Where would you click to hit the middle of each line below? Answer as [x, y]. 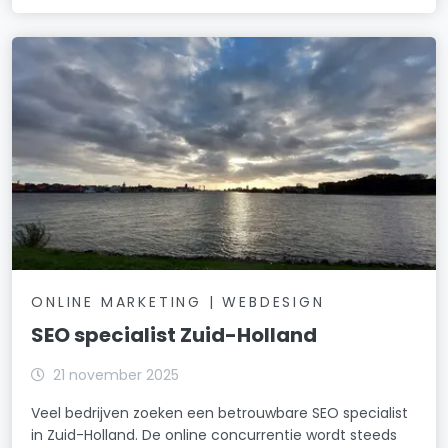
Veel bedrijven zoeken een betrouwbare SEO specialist [220, 413]
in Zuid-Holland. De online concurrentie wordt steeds [214, 435]
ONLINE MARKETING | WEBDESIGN [178, 302]
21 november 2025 [116, 375]
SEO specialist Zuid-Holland [174, 335]
